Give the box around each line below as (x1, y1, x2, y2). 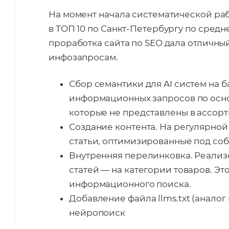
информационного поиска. (69, 179, 191, 189)
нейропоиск (69, 208, 126, 218)
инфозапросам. (49, 52, 118, 62)
